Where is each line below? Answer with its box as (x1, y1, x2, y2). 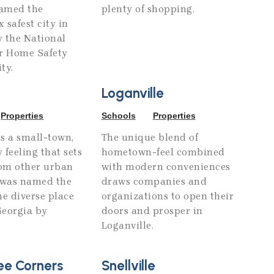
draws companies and (101, 176, 207, 188)
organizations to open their (101, 190, 234, 202)
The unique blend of (101, 131, 199, 144)
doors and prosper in (101, 205, 203, 217)
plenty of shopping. (101, 3, 195, 15)
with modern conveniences (101, 161, 231, 173)
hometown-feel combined (101, 146, 225, 158)
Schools (101, 111, 136, 121)
